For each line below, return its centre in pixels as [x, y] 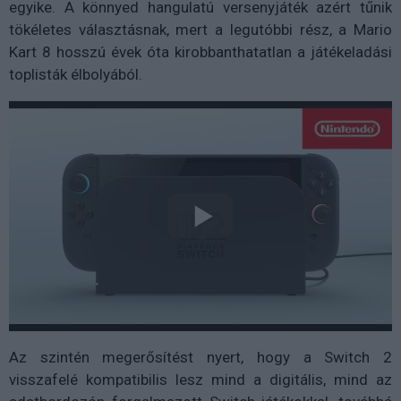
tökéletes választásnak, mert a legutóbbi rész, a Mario [200, 30]
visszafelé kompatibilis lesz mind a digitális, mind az [200, 379]
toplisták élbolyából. [76, 75]
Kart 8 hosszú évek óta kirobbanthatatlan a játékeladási [200, 52]
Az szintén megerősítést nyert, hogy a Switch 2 [200, 357]
